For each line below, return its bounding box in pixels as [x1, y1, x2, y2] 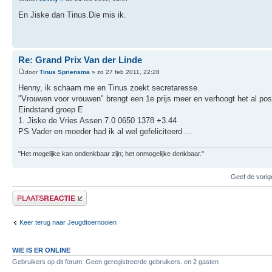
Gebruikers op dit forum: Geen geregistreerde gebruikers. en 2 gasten [12, 258, 219, 266]
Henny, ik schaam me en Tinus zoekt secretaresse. [18, 83, 200, 92]
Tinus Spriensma [39, 68, 90, 75]
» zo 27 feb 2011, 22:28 [90, 68, 160, 75]
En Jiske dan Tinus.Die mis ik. [18, 10, 126, 19]
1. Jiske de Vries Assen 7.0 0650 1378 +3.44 [18, 115, 177, 125]
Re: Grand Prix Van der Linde [18, 55, 142, 66]
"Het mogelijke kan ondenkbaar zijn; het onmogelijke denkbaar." [18, 150, 204, 158]
